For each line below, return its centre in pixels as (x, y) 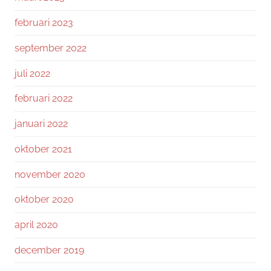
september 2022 (51, 48)
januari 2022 (41, 124)
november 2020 (50, 174)
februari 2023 (44, 22)
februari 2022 (44, 99)
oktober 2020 (44, 200)
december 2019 (49, 250)
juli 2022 (32, 73)
